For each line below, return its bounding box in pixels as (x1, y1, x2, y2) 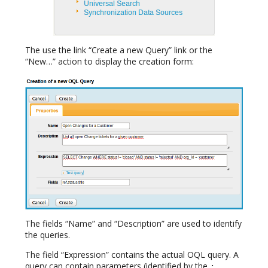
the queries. (25, 229, 70, 240)
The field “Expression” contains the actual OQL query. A (25, 248, 239, 260)
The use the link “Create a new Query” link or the (25, 44, 212, 56)
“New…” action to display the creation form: (25, 56, 194, 68)
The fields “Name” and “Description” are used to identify (25, 217, 242, 229)
